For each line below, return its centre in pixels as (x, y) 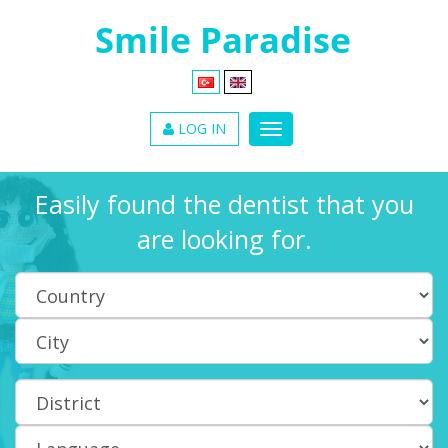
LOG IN (200, 128)
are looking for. (224, 238)
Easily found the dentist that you (224, 203)
